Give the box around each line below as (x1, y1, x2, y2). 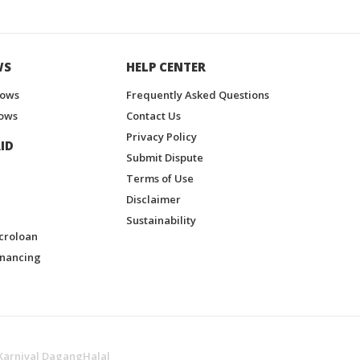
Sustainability (126, 212, 196, 227)
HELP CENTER (126, 58, 206, 75)
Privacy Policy (126, 129, 197, 144)
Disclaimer (126, 191, 181, 207)
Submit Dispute (126, 149, 203, 165)
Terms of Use (126, 170, 194, 186)
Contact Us (126, 108, 181, 123)
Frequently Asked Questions (126, 87, 269, 102)
